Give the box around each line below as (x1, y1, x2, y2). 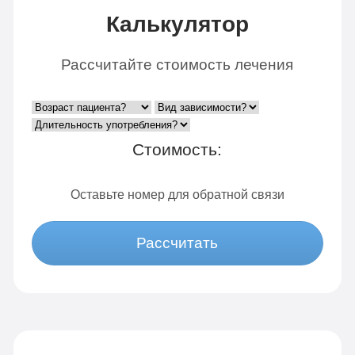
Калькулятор (105, 12, 249, 37)
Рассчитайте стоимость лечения (61, 55, 294, 73)
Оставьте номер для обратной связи (70, 186, 284, 201)
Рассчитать (136, 235, 219, 252)
